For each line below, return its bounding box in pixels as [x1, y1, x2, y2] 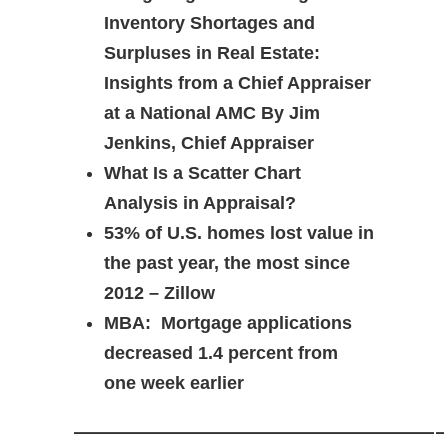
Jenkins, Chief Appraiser [104, 133, 314, 153]
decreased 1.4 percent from [104, 343, 338, 363]
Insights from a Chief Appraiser [104, 73, 371, 93]
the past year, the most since [104, 253, 350, 273]
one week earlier [104, 373, 244, 393]
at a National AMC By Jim [104, 103, 320, 123]
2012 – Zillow [104, 283, 215, 303]
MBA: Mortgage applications [104, 313, 352, 333]
